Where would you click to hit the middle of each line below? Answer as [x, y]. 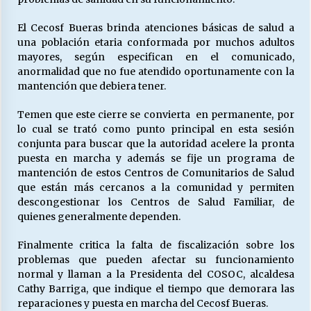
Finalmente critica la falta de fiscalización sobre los [155, 245]
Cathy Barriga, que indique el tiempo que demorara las [155, 288]
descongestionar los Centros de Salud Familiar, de [155, 202]
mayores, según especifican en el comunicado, [155, 57]
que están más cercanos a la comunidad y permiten [155, 187]
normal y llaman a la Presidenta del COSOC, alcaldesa [155, 274]
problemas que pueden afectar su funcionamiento [155, 259]
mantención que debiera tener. [91, 86]
